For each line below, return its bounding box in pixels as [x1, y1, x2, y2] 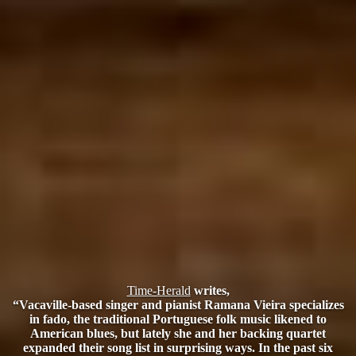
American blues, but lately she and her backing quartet [30, 326, 326, 340]
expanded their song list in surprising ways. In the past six [23, 340, 333, 354]
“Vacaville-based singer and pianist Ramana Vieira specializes [12, 297, 344, 311]
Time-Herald [126, 283, 191, 297]
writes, [190, 283, 230, 297]
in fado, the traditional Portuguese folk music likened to [29, 311, 327, 326]
